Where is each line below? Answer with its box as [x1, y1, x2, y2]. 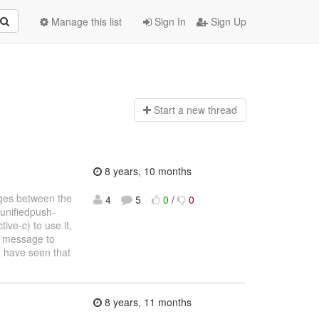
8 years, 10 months [101, 163, 192, 178]
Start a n [153, 103, 192, 117]
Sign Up [208, 14, 246, 28]
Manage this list [48, 14, 122, 28]
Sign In [152, 14, 186, 28]
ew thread [192, 103, 237, 117]
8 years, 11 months [101, 295, 192, 310]
